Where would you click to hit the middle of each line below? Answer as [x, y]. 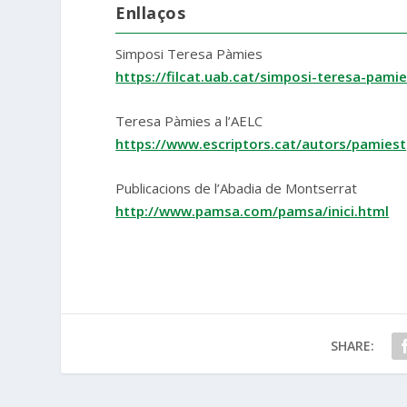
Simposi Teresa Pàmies [189, 54]
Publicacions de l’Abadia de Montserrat [237, 189]
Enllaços [151, 13]
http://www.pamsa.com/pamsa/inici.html [253, 211]
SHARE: [352, 346]
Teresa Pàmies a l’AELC [189, 121]
